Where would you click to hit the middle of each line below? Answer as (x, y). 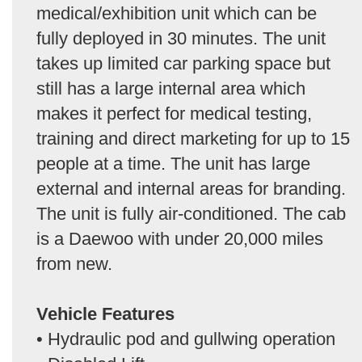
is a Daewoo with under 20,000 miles (180, 239)
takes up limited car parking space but (183, 63)
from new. (74, 264)
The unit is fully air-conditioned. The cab (191, 214)
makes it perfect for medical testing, (174, 114)
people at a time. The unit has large (173, 164)
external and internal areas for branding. (191, 189)
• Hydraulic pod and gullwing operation (186, 339)
